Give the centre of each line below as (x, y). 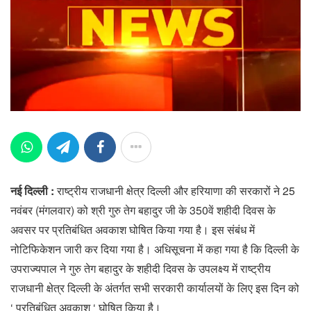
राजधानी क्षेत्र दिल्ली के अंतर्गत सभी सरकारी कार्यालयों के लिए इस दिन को (155, 287)
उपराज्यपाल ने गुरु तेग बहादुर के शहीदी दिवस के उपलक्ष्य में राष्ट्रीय (141, 268)
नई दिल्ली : (34, 190)
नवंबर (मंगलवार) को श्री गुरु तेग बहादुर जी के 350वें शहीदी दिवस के (143, 210)
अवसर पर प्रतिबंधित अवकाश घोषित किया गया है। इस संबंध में (133, 229)
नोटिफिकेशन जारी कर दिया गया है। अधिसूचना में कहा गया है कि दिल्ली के (155, 249)
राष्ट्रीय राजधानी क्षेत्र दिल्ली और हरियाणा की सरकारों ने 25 (176, 190)
